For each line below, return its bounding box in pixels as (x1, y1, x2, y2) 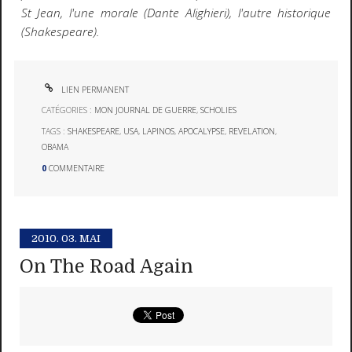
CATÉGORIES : (42, 104, 95, 116)
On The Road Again (20, 256, 194, 278)
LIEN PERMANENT (59, 83, 130, 95)
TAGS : (42, 126, 68, 137)
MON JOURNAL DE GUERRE (94, 104, 197, 116)
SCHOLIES (200, 104, 237, 116)
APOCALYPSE (178, 126, 225, 137)
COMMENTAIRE (49, 162, 105, 174)
